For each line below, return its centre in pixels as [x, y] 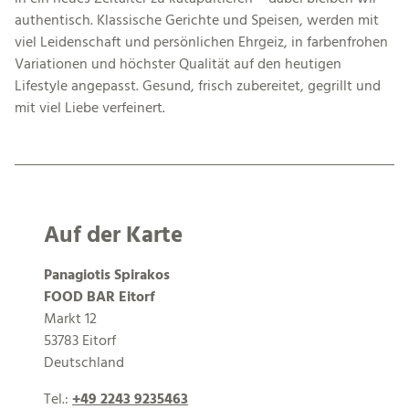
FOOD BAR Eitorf [100, 297]
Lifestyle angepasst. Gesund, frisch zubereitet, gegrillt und [198, 87]
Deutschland [84, 363]
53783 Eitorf [80, 341]
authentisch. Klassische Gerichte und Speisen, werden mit [197, 21]
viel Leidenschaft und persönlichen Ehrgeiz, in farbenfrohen [201, 43]
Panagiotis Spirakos [107, 275]
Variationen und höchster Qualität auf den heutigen [178, 65]
